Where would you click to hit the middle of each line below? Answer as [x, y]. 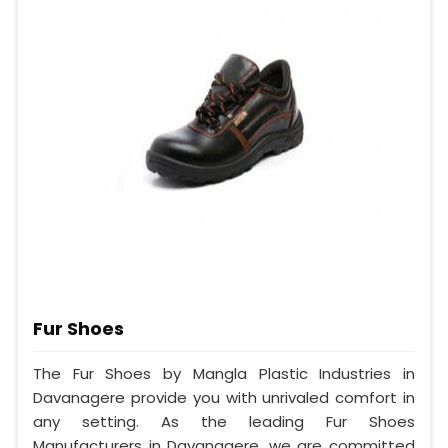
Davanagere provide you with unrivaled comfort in [224, 398]
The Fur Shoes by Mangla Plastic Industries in [224, 374]
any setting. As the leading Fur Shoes [224, 422]
